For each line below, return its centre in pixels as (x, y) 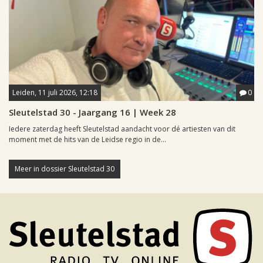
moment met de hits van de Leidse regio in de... (87, 140)
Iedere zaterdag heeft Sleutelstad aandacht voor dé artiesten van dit (122, 129)
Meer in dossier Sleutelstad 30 (65, 169)
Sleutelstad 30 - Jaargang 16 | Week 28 (92, 112)
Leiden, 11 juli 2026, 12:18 (55, 93)
